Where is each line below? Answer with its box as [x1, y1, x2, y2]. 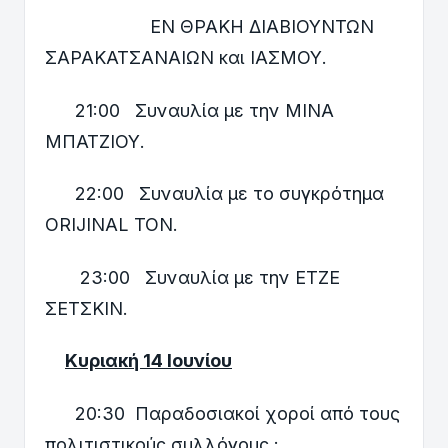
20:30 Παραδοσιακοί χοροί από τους [45, 403, 400, 425]
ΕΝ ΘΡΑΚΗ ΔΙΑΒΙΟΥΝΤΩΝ [45, 16, 374, 38]
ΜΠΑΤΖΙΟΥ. [45, 130, 145, 152]
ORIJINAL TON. [45, 214, 178, 236]
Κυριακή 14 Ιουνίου [65, 350, 232, 372]
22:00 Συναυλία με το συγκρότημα [45, 183, 384, 205]
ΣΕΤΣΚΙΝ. [45, 297, 128, 319]
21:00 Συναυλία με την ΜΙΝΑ [45, 99, 334, 121]
